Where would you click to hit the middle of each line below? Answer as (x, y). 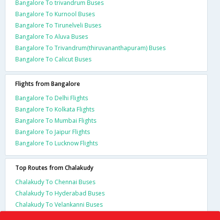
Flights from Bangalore (48, 83)
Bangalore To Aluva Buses (52, 36)
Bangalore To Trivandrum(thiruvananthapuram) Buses (90, 48)
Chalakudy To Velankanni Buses (59, 204)
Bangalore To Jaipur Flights (53, 132)
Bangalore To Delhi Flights (52, 98)
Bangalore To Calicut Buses (53, 59)
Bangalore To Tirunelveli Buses (58, 25)
